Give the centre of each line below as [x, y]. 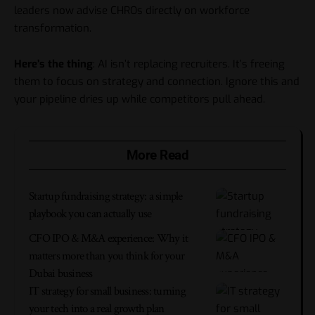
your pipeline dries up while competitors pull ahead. [140, 99]
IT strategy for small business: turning [107, 291]
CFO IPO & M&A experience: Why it [108, 239]
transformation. [53, 28]
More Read [157, 155]
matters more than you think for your [107, 256]
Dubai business [61, 274]
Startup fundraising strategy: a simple [106, 197]
